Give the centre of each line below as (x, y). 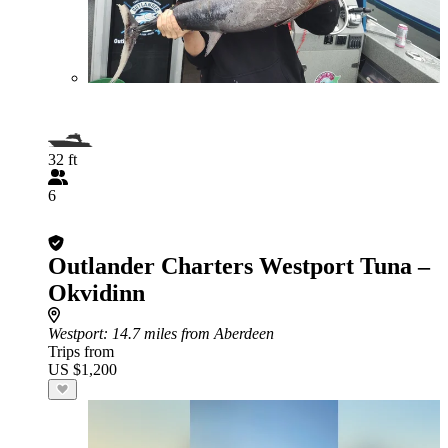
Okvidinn (96, 293)
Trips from (81, 351)
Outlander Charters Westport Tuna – (239, 266)
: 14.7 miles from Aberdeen (188, 333)
